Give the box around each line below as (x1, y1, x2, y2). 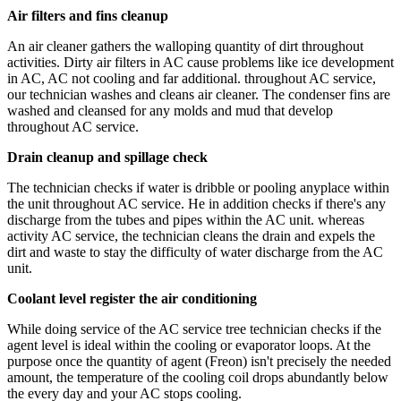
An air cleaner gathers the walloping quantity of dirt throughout (7, 38, 363, 55)
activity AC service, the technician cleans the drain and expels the (7, 228, 375, 244)
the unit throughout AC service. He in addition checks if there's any (7, 196, 386, 212)
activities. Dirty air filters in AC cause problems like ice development (7, 55, 394, 71)
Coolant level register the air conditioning (7, 291, 257, 307)
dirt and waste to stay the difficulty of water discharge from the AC (7, 244, 383, 260)
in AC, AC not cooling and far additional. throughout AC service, (7, 71, 376, 87)
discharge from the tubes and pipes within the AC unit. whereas (7, 212, 364, 228)
